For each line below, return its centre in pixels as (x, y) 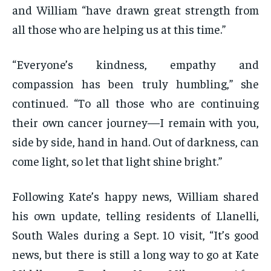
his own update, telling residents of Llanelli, (135, 215)
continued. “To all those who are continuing (135, 103)
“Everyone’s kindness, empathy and (135, 64)
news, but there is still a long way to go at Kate (135, 254)
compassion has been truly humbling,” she (135, 83)
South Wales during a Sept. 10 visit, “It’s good (135, 235)
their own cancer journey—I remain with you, (135, 122)
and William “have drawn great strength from (135, 10)
